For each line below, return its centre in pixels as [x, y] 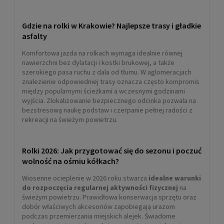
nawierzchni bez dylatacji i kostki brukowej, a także [98, 62]
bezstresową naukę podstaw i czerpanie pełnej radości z [107, 110]
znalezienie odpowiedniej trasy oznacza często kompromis [111, 81]
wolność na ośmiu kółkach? [70, 161]
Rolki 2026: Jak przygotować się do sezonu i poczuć [112, 150]
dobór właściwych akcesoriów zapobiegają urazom [98, 206]
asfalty [34, 36]
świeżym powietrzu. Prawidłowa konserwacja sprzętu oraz [109, 197]
